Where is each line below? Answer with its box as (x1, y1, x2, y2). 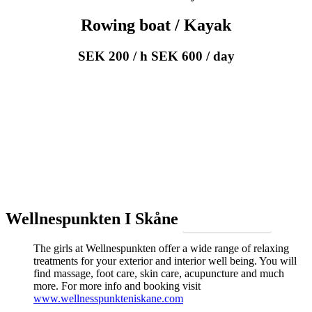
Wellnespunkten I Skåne (6, 210, 182, 228)
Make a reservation (193, 217, 261, 227)
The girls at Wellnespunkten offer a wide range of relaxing (33, 242, 289, 255)
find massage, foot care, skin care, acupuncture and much (33, 267, 284, 280)
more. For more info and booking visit (33, 280, 201, 292)
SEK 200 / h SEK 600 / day (77, 49, 235, 64)
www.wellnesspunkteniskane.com (33, 292, 183, 305)
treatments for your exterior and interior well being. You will (33, 255, 297, 267)
